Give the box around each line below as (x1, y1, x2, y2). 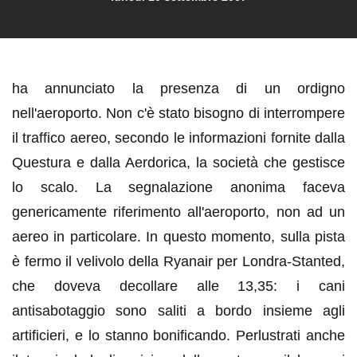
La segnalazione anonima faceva (95, 178, 346, 195)
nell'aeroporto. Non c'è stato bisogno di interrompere (12, 104, 345, 121)
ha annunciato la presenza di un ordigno (12, 80, 345, 96)
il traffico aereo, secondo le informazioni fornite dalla (12, 129, 345, 146)
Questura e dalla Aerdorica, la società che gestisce (12, 154, 345, 171)
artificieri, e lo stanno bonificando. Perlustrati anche (12, 327, 345, 343)
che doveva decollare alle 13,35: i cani (12, 277, 345, 294)
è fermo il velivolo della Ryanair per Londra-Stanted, (12, 253, 345, 269)
